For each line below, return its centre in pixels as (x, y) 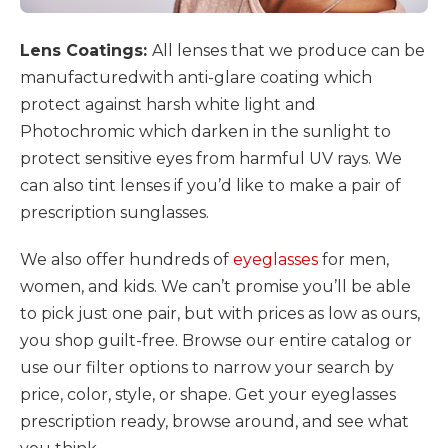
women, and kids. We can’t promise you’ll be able (215, 287)
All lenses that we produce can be (288, 51)
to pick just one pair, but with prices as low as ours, (220, 314)
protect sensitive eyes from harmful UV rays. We (211, 159)
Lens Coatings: (86, 51)
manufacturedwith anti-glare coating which (196, 78)
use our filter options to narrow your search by (207, 368)
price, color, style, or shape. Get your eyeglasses (208, 395)
